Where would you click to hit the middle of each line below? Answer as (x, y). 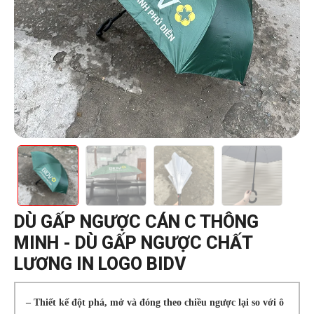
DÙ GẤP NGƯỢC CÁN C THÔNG (136, 222)
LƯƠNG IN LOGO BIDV (100, 264)
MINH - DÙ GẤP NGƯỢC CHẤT (133, 243)
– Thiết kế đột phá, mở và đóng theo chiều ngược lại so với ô (155, 302)
